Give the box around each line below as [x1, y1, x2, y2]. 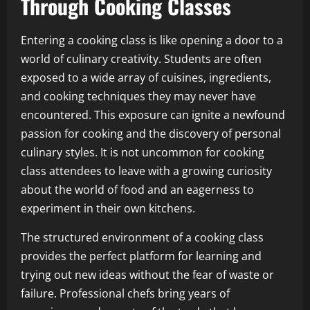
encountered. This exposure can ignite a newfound [21, 107, 285, 122]
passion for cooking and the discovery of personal [21, 125, 281, 141]
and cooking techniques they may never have [21, 88, 256, 104]
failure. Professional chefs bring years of [21, 285, 230, 301]
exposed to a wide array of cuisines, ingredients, [21, 69, 271, 85]
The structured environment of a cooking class [21, 229, 264, 245]
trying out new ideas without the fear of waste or [21, 266, 274, 282]
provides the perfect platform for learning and [21, 248, 262, 264]
